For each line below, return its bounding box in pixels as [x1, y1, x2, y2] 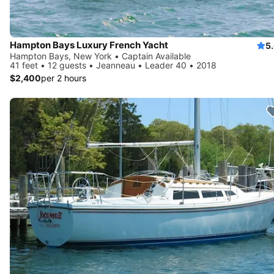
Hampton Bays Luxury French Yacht [10, 39, 168, 51]
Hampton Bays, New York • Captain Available [10, 51, 191, 62]
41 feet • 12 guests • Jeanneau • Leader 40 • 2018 [10, 60, 217, 71]
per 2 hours [41, 73, 86, 84]
